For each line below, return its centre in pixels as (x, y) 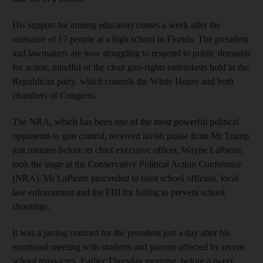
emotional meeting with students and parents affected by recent (128, 247)
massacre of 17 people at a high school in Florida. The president (130, 39)
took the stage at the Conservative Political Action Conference (127, 164)
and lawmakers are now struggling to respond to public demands (131, 53)
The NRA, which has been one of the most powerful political (126, 122)
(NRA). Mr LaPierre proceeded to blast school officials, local (125, 178)
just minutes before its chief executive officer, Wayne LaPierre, (128, 150)
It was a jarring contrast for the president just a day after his (121, 232)
